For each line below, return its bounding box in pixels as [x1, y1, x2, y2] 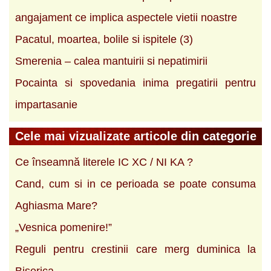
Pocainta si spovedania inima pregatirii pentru [15, 76, 256, 89]
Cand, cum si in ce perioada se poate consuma [15, 177, 256, 190]
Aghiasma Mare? [15, 199, 97, 212]
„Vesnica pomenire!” [15, 221, 112, 233]
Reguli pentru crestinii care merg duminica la [15, 243, 256, 255]
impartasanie [15, 98, 77, 111]
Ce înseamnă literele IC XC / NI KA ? [15, 155, 193, 168]
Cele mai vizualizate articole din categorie [15, 129, 256, 143]
